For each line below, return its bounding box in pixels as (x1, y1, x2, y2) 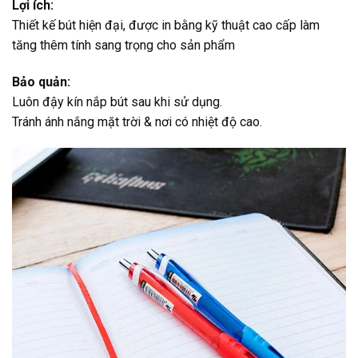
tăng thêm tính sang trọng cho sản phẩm (12, 37, 235, 53)
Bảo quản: (12, 74, 70, 89)
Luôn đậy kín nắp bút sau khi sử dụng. (12, 93, 222, 109)
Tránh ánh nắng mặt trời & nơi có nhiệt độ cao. (12, 113, 262, 129)
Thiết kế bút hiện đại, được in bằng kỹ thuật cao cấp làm (12, 17, 320, 33)
